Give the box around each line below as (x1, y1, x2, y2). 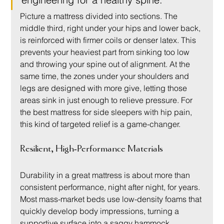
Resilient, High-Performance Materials (20, 143, 163, 154)
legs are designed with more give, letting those (20, 83, 189, 93)
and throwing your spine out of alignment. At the (20, 59, 192, 69)
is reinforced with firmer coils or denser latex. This (20, 35, 198, 45)
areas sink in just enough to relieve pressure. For (20, 95, 195, 105)
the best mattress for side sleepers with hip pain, (20, 107, 194, 117)
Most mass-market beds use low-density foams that (20, 194, 204, 204)
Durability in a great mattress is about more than (20, 170, 192, 180)
